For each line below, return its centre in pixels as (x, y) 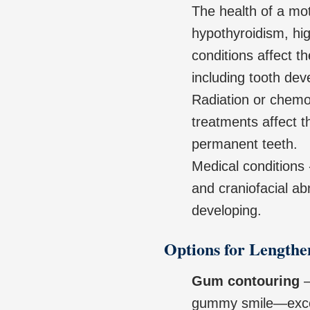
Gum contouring (246, 281)
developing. (227, 211)
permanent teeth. (245, 144)
